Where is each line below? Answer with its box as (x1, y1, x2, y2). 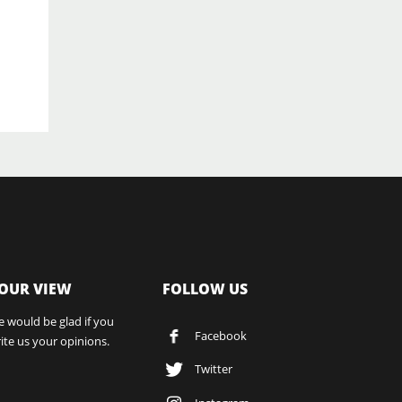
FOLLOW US (162, 279, 248, 300)
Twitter (195, 361, 232, 378)
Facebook (195, 327, 247, 344)
